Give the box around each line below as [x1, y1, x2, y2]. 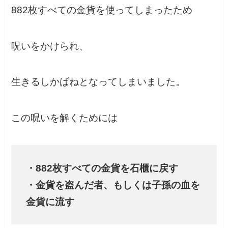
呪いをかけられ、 [11, 40, 89, 51]
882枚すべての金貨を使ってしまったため [11, 4, 193, 15]
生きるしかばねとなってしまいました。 [11, 76, 186, 88]
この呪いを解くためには [11, 112, 118, 123]
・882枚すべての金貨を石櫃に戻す [25, 162, 178, 174]
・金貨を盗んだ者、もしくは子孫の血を [25, 179, 200, 190]
